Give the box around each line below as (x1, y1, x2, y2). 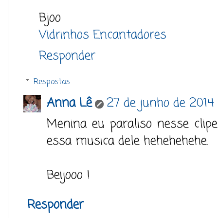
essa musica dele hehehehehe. (47, 132, 208, 151)
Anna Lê (47, 94, 92, 113)
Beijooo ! (47, 166, 90, 185)
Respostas (33, 76, 70, 88)
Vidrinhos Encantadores (39, 25, 166, 44)
